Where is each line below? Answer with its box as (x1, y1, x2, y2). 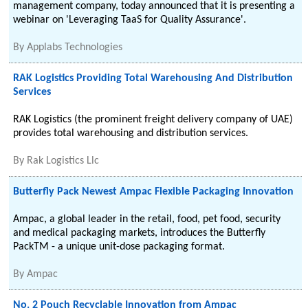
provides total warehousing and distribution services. (13, 128, 249, 139)
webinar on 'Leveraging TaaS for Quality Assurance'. (13, 14, 247, 25)
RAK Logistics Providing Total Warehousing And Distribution (13, 73, 294, 84)
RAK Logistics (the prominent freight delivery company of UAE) (13, 114, 294, 125)
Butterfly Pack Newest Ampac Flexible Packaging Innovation (13, 186, 294, 197)
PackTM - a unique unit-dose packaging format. (13, 241, 225, 252)
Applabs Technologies (27, 42, 123, 53)
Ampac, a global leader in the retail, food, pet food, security (13, 214, 281, 225)
